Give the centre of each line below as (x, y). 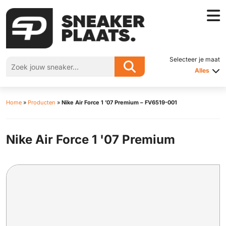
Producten (42, 102)
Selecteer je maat (194, 59)
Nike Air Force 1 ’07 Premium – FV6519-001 (119, 102)
